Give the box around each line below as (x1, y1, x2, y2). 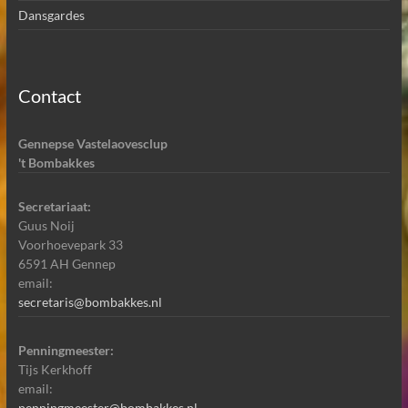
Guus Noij (17, 217, 75, 233)
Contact (17, 84, 81, 107)
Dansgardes (17, 6, 85, 23)
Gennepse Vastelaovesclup (17, 135, 168, 151)
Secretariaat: (17, 198, 91, 214)
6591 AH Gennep (17, 255, 116, 271)
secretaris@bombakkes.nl (17, 293, 162, 310)
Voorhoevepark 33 (17, 236, 123, 252)
